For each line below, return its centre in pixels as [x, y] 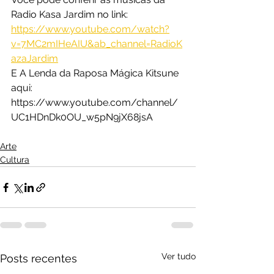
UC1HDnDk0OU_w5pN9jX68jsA [82, 117]
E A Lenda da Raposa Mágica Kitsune [96, 73]
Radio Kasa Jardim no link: [71, 15]
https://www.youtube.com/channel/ [94, 103]
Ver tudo [179, 257]
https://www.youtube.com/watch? [90, 29]
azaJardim [35, 59]
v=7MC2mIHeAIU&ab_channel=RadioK [97, 44]
